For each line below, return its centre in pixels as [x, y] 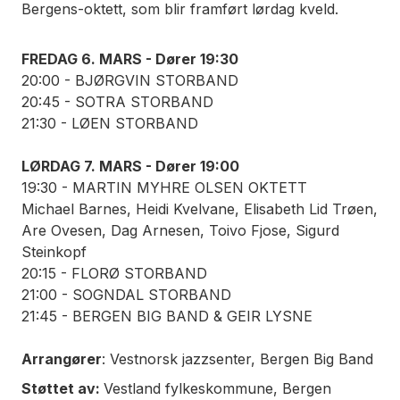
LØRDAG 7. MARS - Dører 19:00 [130, 167]
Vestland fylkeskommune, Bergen [217, 388]
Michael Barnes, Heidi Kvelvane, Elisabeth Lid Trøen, [200, 209]
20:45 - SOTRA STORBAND [117, 102]
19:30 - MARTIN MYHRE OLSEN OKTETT [164, 188]
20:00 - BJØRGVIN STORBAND [130, 81]
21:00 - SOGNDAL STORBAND [126, 295]
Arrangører [62, 359]
